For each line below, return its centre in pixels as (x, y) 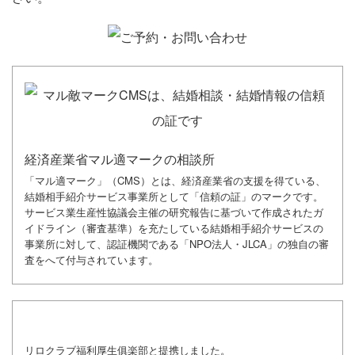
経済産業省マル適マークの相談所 (120, 159)
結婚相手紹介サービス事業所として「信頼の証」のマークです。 (174, 197)
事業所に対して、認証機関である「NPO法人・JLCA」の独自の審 (177, 244)
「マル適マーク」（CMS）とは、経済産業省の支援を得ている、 (175, 181)
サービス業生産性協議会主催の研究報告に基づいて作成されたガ (174, 212)
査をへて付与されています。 (92, 260)
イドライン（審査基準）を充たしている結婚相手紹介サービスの (174, 228)
